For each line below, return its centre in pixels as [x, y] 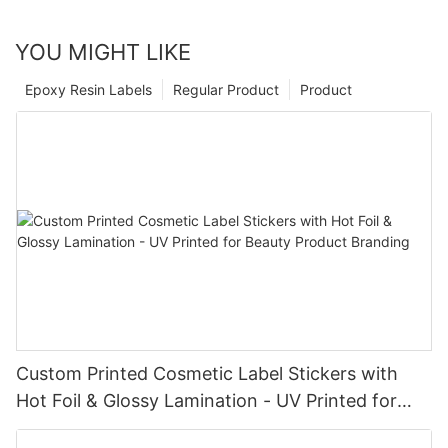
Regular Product [226, 89]
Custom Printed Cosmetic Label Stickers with [207, 373]
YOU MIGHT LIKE [103, 51]
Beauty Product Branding [122, 427]
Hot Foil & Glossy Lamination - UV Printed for [206, 400]
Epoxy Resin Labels [88, 89]
